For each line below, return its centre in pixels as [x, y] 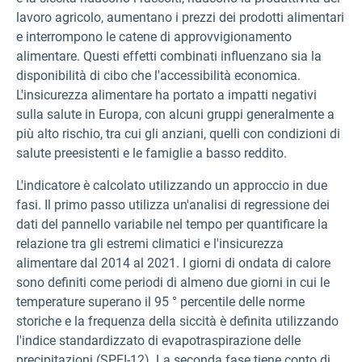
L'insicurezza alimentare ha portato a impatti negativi [166, 95]
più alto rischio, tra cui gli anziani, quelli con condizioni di [178, 134]
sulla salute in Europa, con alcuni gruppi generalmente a [175, 114]
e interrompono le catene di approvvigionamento [154, 37]
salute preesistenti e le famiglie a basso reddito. [152, 153]
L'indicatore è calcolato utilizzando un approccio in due [172, 185]
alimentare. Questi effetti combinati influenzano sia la [169, 56]
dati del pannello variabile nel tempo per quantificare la [172, 224]
